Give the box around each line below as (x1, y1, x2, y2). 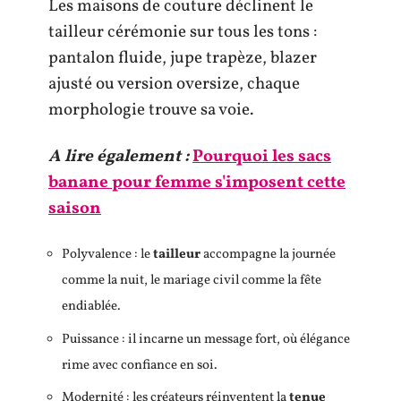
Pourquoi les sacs (192, 144, 331, 168)
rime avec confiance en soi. (62, 355, 218, 375)
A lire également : (48, 144, 189, 168)
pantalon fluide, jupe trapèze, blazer (48, 47, 317, 70)
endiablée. (62, 297, 121, 316)
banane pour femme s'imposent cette (48, 170, 346, 194)
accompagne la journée (200, 245, 336, 264)
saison (48, 196, 101, 220)
